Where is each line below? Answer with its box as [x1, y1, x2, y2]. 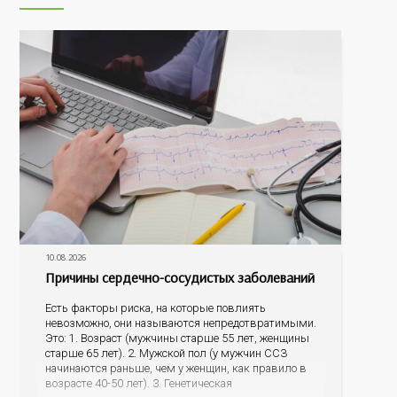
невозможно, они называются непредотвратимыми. [44, 316, 316, 331]
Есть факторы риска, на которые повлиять [44, 301, 266, 315]
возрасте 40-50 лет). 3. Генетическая [44, 377, 232, 391]
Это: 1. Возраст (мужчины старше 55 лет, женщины [44, 331, 309, 346]
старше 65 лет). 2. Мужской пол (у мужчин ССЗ [44, 346, 287, 361]
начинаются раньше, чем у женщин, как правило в [44, 362, 307, 376]
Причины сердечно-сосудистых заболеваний [44, 269, 315, 287]
